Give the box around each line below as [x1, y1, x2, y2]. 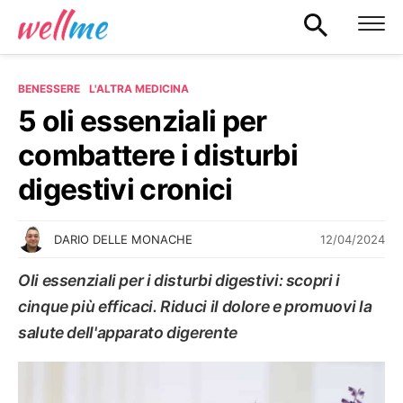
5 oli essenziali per [18, 103, 267, 139]
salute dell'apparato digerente [18, 323, 237, 342]
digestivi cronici [18, 172, 233, 207]
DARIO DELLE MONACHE [54, 232, 193, 246]
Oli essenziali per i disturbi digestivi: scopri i [18, 271, 340, 290]
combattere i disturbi [18, 138, 298, 173]
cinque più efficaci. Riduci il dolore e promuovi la [18, 297, 372, 316]
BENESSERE [18, 82, 80, 95]
